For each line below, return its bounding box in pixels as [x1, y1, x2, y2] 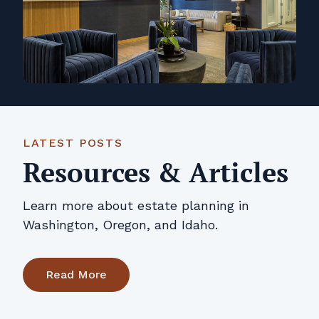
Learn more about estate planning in [23, 198, 249, 214]
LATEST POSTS [23, 136, 123, 150]
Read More [46, 268, 107, 282]
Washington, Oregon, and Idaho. [23, 217, 218, 233]
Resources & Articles [23, 155, 288, 191]
